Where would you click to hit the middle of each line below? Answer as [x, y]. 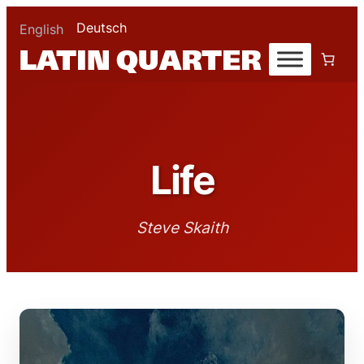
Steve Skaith [182, 228]
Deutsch [102, 27]
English [41, 30]
